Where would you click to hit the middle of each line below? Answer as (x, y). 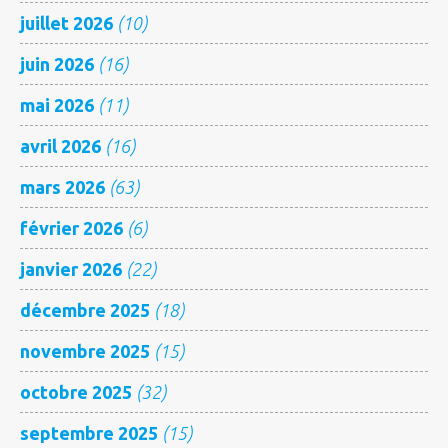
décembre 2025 (85, 309)
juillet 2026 (66, 22)
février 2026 (71, 227)
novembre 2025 (85, 350)
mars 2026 (62, 186)
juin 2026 (57, 63)
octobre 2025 (76, 391)
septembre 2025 (89, 432)
